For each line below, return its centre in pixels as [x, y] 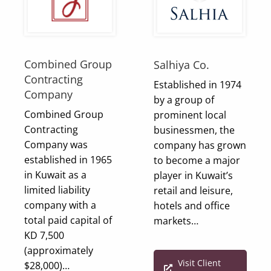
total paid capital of [68, 220]
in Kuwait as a [55, 175]
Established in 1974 [198, 85]
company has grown [200, 145]
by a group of [184, 100]
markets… [176, 221]
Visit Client [199, 263]
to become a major [197, 161]
